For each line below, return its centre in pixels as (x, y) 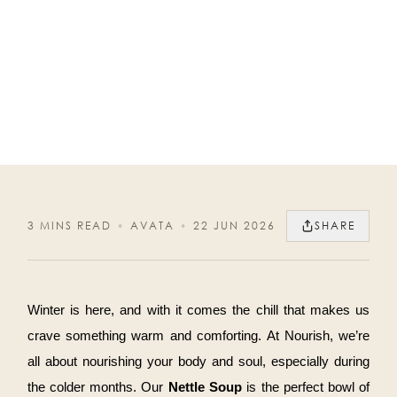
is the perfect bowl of (306, 388)
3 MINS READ (69, 226)
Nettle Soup (205, 388)
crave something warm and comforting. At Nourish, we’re (198, 336)
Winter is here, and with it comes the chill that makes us (198, 311)
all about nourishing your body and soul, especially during (198, 362)
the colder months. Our (97, 388)
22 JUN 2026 (234, 226)
